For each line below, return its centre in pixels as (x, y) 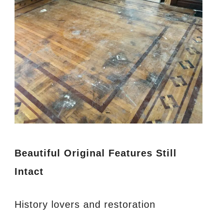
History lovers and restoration (85, 205)
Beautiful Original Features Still (96, 153)
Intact (29, 172)
